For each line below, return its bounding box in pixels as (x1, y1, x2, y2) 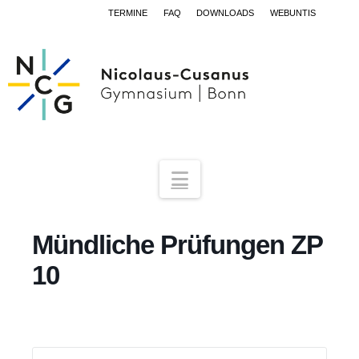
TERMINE (108, 7, 148, 18)
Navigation (187, 167, 276, 189)
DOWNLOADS (196, 7, 255, 18)
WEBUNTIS (269, 7, 316, 18)
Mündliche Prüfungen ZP (32, 230, 323, 260)
